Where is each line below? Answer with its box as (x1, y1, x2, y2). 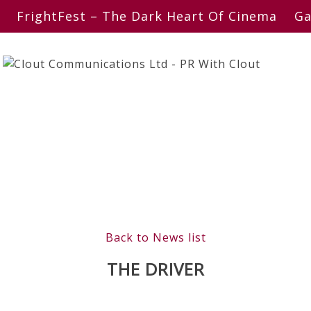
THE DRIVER (106, 258, 205, 281)
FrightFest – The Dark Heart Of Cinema (17, 8, 277, 24)
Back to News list (105, 230, 206, 245)
